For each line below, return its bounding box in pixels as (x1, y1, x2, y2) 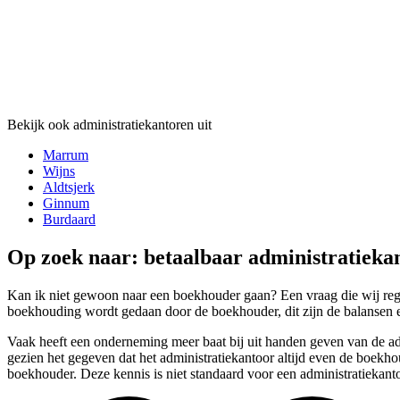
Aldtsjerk (43, 179, 95, 195)
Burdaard (43, 211, 96, 227)
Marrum (43, 146, 88, 162)
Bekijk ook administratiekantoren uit (7, 116, 212, 132)
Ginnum (43, 195, 89, 211)
